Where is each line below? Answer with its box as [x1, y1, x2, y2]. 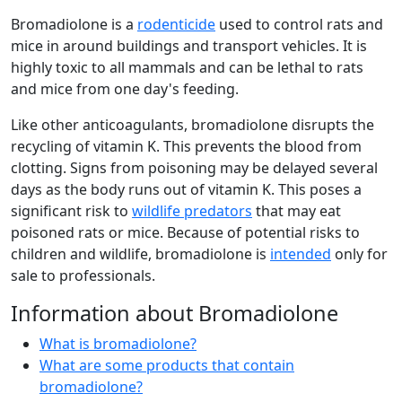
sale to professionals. [11, 266, 155, 286]
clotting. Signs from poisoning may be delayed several [11, 158, 378, 179]
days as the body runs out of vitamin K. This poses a [11, 179, 362, 200]
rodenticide [137, 14, 215, 35]
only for [331, 244, 388, 265]
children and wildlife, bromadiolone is [11, 244, 270, 265]
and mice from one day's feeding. [11, 79, 239, 100]
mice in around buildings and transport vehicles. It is [11, 36, 367, 57]
